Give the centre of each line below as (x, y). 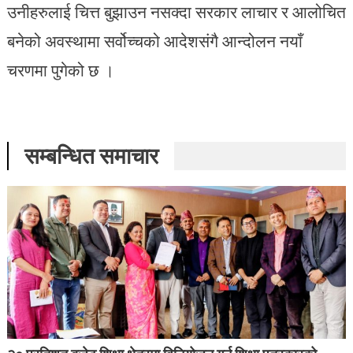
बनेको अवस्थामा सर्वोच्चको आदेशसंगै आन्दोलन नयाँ (154, 41)
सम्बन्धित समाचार (91, 155)
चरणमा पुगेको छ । (60, 70)
